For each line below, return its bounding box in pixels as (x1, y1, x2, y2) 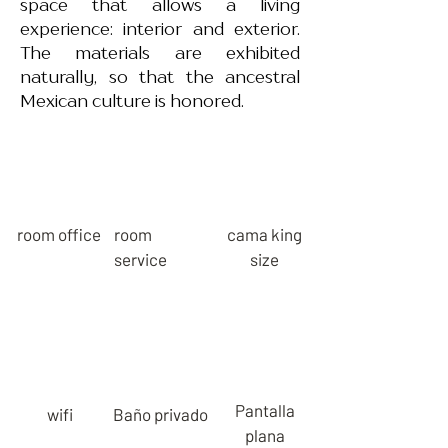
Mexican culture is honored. (20, 91, 248, 111)
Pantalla (234, 400, 295, 420)
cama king (227, 224, 302, 244)
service (114, 249, 167, 269)
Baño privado (113, 404, 208, 424)
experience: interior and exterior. (20, 19, 300, 39)
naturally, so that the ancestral (20, 67, 300, 87)
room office (17, 224, 101, 244)
